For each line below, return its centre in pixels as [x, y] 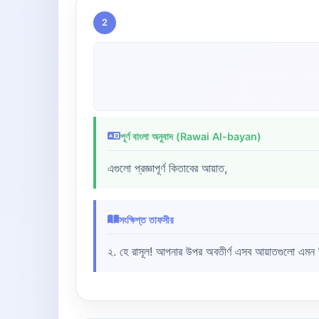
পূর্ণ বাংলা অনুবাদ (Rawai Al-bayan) [191, 136]
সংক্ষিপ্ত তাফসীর [146, 219]
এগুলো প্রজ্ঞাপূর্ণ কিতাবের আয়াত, [167, 168]
